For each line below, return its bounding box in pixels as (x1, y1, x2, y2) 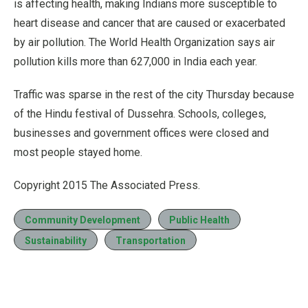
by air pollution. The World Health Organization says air (14, 35, 275, 49)
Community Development (25, 214, 140, 225)
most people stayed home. (14, 145, 142, 159)
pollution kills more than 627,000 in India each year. (14, 54, 257, 68)
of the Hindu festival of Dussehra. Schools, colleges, (14, 107, 266, 120)
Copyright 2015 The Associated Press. (14, 178, 200, 192)
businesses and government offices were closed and (14, 126, 269, 140)
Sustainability (25, 234, 87, 246)
